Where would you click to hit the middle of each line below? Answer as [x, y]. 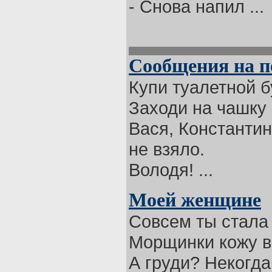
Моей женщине [195, 200]
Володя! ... [171, 170]
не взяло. [167, 149]
